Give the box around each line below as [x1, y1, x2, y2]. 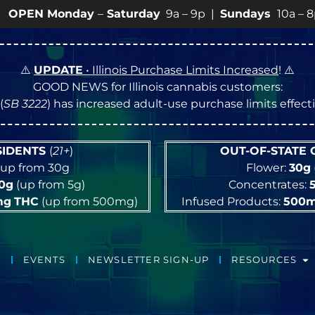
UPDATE [34, 63, 83, 77]
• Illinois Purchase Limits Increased [83, 63, 278, 77]
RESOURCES [231, 255, 297, 266]
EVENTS [22, 255, 65, 266]
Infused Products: [181, 195, 284, 208]
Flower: [245, 161, 289, 174]
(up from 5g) [13, 178, 85, 191]
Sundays [172, 7, 226, 20]
